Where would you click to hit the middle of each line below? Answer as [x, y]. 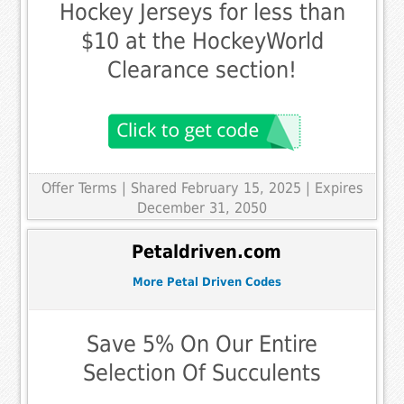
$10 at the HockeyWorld [202, 41]
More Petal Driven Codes [207, 281]
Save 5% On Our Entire [202, 344]
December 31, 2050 [202, 208]
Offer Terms [79, 188]
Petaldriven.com [207, 252]
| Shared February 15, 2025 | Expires [242, 188]
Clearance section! [202, 70]
